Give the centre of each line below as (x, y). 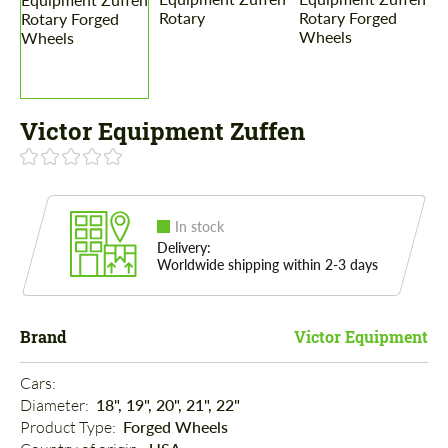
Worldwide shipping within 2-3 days (267, 265)
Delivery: (184, 248)
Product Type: (69, 427)
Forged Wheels (175, 427)
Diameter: (56, 405)
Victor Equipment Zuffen (162, 131)
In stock (199, 227)
